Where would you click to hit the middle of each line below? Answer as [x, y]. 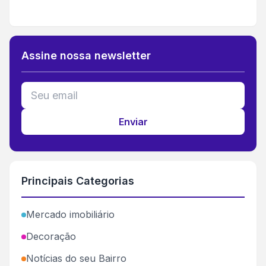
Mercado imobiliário [70, 215]
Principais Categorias [78, 181]
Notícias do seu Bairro [76, 259]
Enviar [133, 122]
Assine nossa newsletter [86, 56]
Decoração [51, 237]
